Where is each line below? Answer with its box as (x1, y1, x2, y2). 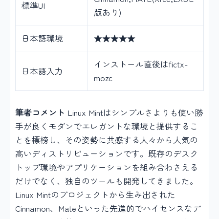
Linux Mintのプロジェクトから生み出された (15, 188, 175, 201)
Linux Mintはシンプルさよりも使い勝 (65, 106, 203, 119)
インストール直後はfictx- (94, 58, 188, 70)
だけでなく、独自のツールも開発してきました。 (15, 175, 198, 187)
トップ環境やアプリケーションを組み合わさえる (15, 161, 198, 174)
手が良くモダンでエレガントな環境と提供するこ (15, 120, 198, 132)
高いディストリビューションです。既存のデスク (15, 147, 198, 160)
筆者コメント (15, 106, 65, 119)
